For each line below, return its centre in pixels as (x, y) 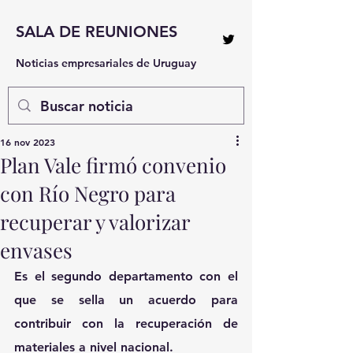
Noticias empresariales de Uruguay (106, 63)
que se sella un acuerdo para (126, 300)
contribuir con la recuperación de (126, 323)
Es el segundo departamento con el (126, 276)
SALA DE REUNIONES (97, 32)
